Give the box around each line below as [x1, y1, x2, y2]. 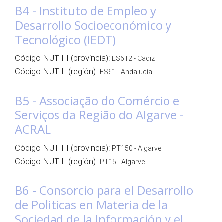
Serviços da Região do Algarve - [15, 107, 184, 123]
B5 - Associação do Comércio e [15, 92, 179, 109]
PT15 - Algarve [100, 158, 145, 166]
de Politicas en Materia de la [15, 196, 167, 213]
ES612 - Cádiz [112, 55, 155, 62]
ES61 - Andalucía [100, 68, 152, 76]
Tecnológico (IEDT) [15, 31, 116, 48]
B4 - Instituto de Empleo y [15, 2, 156, 19]
